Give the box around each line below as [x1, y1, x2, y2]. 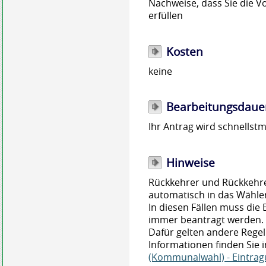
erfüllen [148, 9, 183, 23]
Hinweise [166, 154, 216, 170]
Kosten [166, 43, 204, 59]
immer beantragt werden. [148, 213, 264, 226]
